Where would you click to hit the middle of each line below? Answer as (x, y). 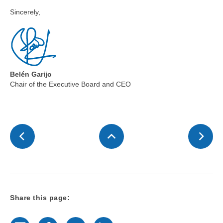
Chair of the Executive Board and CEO (70, 84)
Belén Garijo (31, 74)
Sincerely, (25, 12)
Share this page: (40, 198)
